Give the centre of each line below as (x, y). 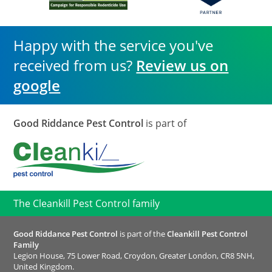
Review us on (182, 66)
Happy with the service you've (114, 46)
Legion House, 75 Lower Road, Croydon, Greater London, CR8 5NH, (134, 256)
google (37, 86)
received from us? (75, 66)
